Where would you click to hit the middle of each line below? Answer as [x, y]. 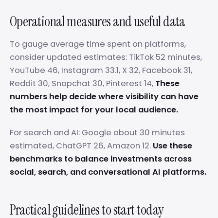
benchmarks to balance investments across [101, 159]
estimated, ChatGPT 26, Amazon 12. [81, 146]
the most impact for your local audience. [94, 110]
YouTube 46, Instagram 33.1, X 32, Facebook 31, [101, 70]
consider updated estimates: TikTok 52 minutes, [106, 57]
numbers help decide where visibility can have [104, 97]
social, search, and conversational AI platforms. [108, 172]
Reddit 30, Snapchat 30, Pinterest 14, [82, 83]
